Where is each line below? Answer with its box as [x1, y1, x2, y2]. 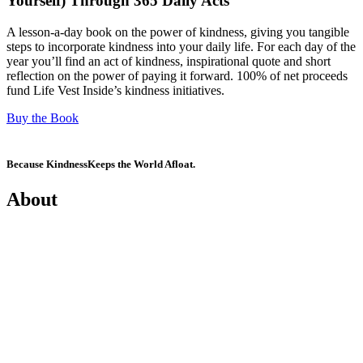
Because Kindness [6, 157, 88, 170]
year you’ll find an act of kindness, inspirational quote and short [6, 53, 331, 68]
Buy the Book [6, 110, 79, 125]
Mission [6, 226, 47, 241]
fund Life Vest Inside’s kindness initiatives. [6, 83, 224, 97]
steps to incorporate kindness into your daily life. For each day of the [6, 39, 356, 53]
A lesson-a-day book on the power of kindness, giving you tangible [6, 24, 349, 39]
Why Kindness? [6, 309, 88, 323]
